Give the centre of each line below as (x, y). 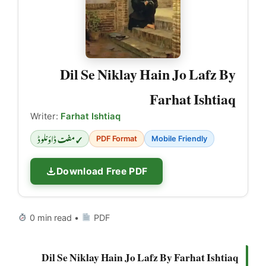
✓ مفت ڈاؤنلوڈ (60, 138)
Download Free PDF (102, 171)
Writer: (45, 116)
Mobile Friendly (179, 138)
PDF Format (117, 138)
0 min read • (55, 217)
